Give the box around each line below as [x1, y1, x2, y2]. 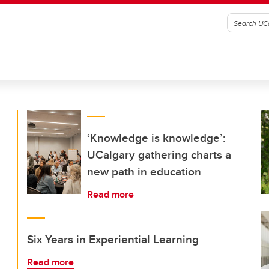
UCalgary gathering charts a [87, 146, 231, 163]
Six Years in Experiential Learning [27, 231, 199, 247]
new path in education [87, 163, 201, 180]
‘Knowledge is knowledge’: [87, 129, 226, 146]
